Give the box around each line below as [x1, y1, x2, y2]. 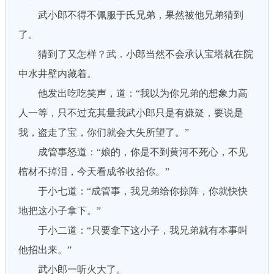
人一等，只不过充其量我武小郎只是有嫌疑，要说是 [18, 108, 243, 118]
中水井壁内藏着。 [18, 68, 97, 79]
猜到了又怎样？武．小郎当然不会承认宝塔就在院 [18, 49, 253, 59]
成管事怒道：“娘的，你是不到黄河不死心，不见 [18, 147, 248, 157]
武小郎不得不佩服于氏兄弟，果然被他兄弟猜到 [18, 10, 243, 20]
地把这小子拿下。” [18, 206, 101, 216]
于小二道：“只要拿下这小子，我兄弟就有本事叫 [18, 225, 248, 235]
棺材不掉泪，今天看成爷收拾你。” [18, 166, 169, 177]
